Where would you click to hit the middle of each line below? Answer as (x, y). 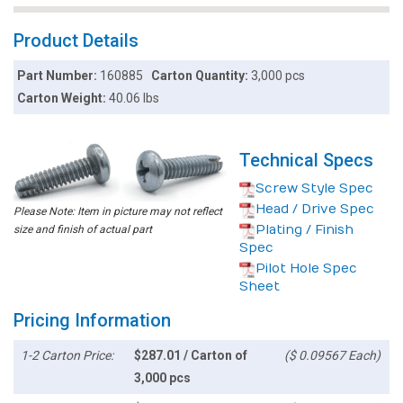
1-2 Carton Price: (67, 356)
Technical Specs (306, 161)
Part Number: (59, 76)
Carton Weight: (63, 99)
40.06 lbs (134, 99)
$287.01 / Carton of (190, 356)
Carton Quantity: (201, 76)
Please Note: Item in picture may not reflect (118, 212)
